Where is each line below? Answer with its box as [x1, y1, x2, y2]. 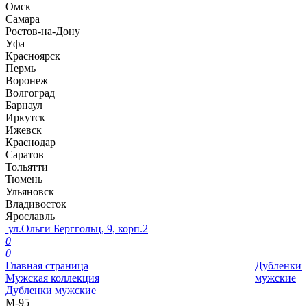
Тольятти [5, 161, 48, 173]
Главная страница [5, 260, 88, 271]
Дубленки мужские [5, 284, 96, 296]
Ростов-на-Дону [5, 25, 80, 37]
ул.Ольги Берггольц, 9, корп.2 [8, 223, 148, 234]
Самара [5, 13, 40, 25]
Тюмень [5, 173, 42, 185]
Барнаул [5, 99, 42, 111]
